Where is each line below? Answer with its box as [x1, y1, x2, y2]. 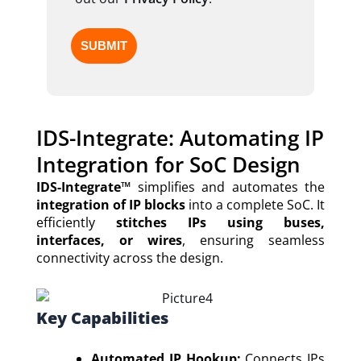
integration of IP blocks [36, 195, 185, 214]
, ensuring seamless [182, 230, 325, 249]
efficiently [36, 213, 116, 231]
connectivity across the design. [36, 248, 223, 267]
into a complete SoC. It [185, 195, 325, 214]
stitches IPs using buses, [116, 213, 325, 231]
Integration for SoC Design [36, 149, 301, 179]
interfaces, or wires [36, 230, 182, 249]
